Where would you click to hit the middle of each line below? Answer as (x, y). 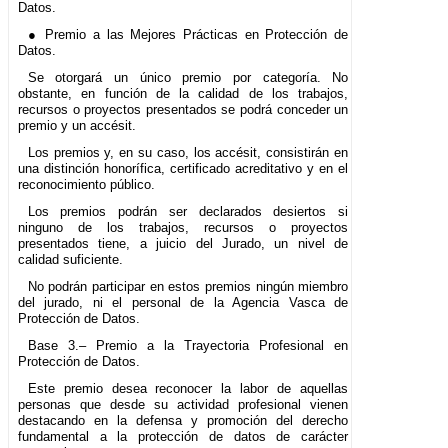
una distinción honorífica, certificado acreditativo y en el (183, 168)
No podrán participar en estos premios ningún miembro (188, 286)
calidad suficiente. (70, 259)
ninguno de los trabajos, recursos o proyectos (183, 227)
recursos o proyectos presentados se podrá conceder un (183, 109)
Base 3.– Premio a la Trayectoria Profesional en (188, 345)
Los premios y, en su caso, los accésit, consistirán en (188, 152)
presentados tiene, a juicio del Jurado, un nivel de (183, 243)
